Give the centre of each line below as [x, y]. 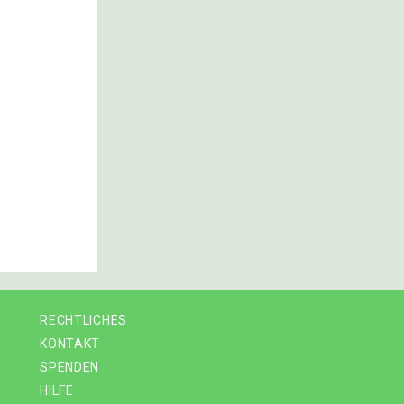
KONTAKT [70, 344]
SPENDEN [70, 367]
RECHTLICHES [83, 320]
